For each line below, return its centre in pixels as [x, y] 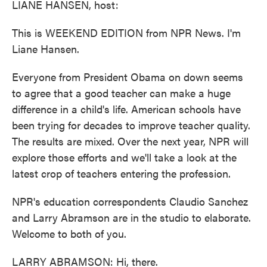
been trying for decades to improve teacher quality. [131, 125]
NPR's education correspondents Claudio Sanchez [130, 201]
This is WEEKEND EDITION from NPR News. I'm [126, 32]
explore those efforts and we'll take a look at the [124, 157]
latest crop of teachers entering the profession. [121, 173]
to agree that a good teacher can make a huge [121, 93]
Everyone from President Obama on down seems [128, 77]
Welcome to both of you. [69, 233]
